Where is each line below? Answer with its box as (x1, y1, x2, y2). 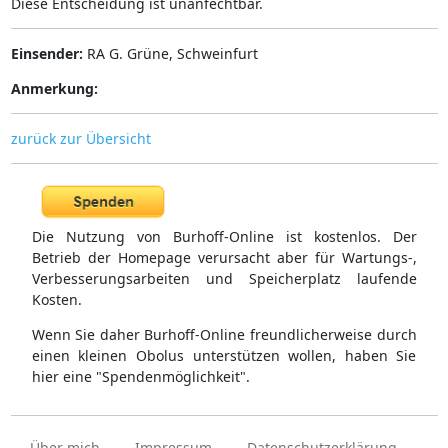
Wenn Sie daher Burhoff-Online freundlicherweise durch (31, 325, 417, 345)
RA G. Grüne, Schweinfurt (82, 43, 258, 63)
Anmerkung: (10, 78, 98, 98)
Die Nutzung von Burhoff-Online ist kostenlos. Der (31, 227, 417, 247)
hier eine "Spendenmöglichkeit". (31, 367, 250, 387)
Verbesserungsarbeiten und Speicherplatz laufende (31, 269, 417, 289)
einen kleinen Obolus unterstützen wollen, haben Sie (31, 346, 417, 366)
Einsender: (10, 43, 83, 63)
